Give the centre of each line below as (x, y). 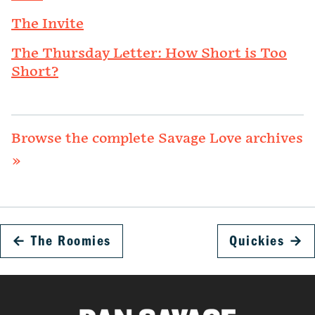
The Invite (47, 24)
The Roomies (71, 240)
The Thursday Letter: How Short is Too (149, 53)
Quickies (257, 240)
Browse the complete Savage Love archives (157, 138)
